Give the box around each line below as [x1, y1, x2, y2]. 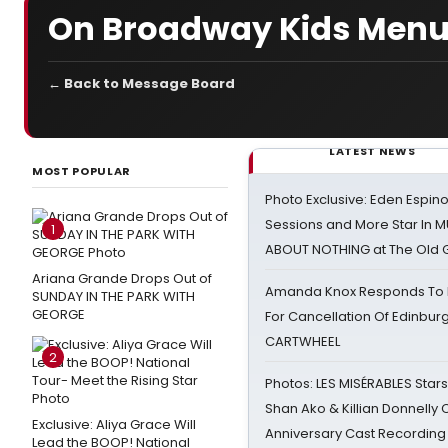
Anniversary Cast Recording [265, 424, 446, 443]
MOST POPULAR [32, 163, 131, 179]
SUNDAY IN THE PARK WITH [32, 287, 195, 306]
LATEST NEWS [329, 143, 416, 159]
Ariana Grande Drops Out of [32, 269, 212, 288]
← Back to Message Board [48, 74, 235, 93]
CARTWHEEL [265, 332, 340, 351]
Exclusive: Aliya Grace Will [32, 415, 196, 434]
